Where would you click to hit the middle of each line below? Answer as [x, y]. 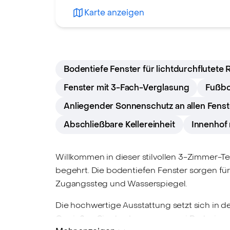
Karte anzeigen [114, 13]
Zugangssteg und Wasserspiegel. [121, 184]
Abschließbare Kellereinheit [119, 124]
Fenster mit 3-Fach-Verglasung [127, 88]
